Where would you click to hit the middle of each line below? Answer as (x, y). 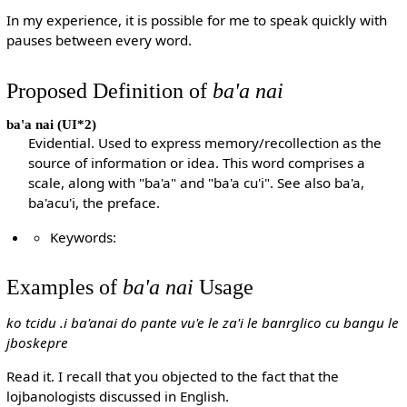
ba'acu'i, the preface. (94, 203)
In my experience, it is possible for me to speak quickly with (196, 20)
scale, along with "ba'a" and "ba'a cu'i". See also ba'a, (197, 183)
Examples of (64, 286)
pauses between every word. (99, 40)
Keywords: (84, 237)
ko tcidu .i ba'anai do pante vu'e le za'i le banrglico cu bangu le (202, 323)
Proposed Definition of (109, 90)
